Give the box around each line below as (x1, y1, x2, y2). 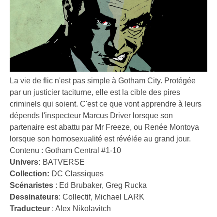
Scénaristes (10, 181, 53, 190)
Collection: (10, 170, 49, 178)
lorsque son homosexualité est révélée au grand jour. (10, 135, 191, 143)
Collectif (62, 193, 91, 201)
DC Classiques (51, 170, 104, 178)
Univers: (10, 158, 41, 167)
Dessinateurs (10, 193, 59, 201)
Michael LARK (94, 193, 144, 201)
